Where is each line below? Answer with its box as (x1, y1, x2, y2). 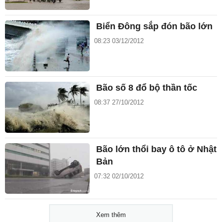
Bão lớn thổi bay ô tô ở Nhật (96, 144, 217, 154)
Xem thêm (96, 211, 126, 219)
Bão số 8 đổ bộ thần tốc (96, 82, 198, 93)
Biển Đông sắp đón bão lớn (96, 21, 213, 32)
